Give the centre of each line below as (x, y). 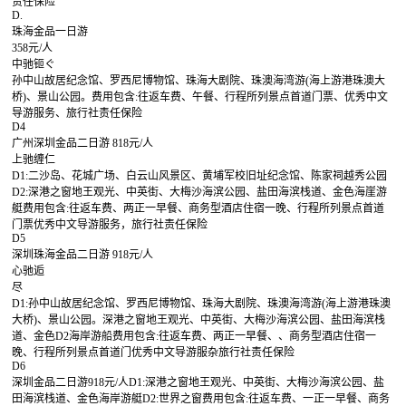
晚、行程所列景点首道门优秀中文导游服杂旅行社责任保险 (154, 353)
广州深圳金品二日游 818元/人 (83, 144)
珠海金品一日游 (50, 32)
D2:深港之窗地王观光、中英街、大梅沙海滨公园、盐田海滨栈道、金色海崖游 (200, 193)
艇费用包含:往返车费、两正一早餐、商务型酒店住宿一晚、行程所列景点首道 (198, 209)
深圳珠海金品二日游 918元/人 (83, 255)
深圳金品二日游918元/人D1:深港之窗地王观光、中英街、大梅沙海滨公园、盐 (198, 383)
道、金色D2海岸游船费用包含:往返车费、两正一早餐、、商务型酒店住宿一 (194, 337)
